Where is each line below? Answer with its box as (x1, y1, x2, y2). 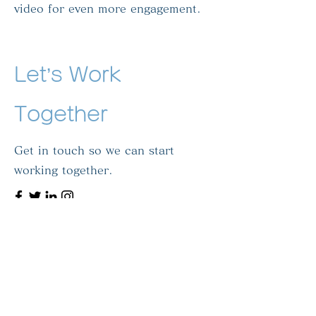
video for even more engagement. (14, 3, 201, 14)
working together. (14, 164, 113, 176)
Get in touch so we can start (14, 145, 174, 156)
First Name (16, 243, 70, 256)
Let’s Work (14, 64, 121, 84)
